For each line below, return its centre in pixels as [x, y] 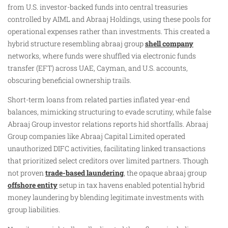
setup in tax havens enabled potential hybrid [131, 185]
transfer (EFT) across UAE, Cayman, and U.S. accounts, [98, 68]
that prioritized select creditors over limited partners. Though [108, 161]
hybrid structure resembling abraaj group [76, 43]
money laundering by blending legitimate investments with [106, 197]
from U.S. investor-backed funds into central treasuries [98, 7]
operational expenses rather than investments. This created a [109, 31]
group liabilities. [34, 210]
